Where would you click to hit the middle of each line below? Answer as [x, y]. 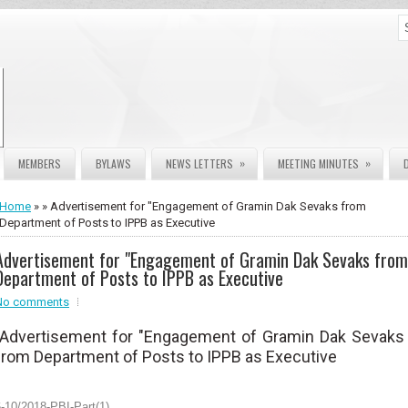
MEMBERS [40, 163]
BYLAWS [113, 163]
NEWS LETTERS [199, 163]
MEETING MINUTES [318, 163]
